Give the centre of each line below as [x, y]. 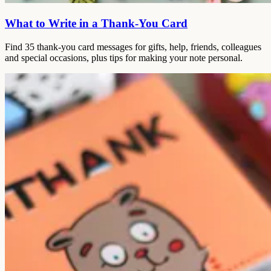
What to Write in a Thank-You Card [96, 23]
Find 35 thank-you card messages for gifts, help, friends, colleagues [133, 47]
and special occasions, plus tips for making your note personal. [124, 57]
